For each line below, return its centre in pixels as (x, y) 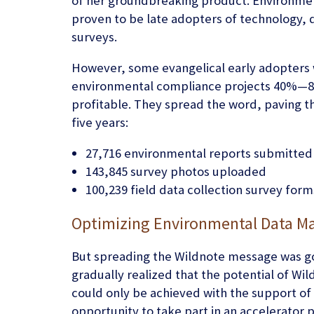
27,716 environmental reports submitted (199, 153)
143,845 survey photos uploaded (176, 172)
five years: (100, 123)
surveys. (94, 37)
